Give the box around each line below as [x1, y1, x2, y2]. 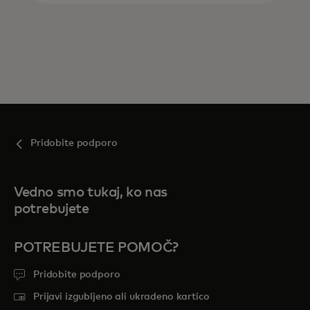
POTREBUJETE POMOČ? [14, 241, 179, 255]
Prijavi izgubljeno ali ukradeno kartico [33, 292, 210, 302]
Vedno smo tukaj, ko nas [14, 185, 167, 199]
